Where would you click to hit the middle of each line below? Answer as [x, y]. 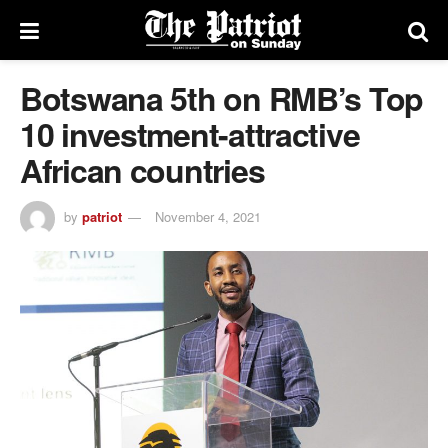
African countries [142, 170]
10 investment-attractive [190, 134]
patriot [102, 216]
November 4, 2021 [208, 216]
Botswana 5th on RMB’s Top [221, 98]
